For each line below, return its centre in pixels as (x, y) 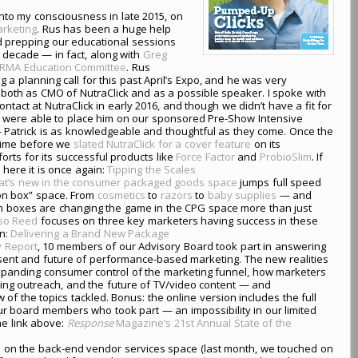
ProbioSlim (285, 156)
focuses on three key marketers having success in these (178, 220)
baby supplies (242, 195)
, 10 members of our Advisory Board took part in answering (181, 246)
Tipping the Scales (152, 169)
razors (176, 195)
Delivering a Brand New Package (90, 233)
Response (90, 322)
